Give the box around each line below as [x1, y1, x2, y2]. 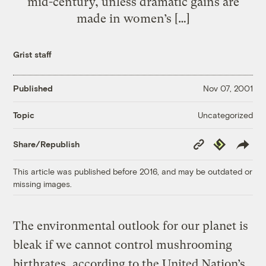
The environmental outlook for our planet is [13, 218, 249, 233]
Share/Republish [13, 139, 80, 150]
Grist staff [13, 49, 52, 59]
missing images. [13, 178, 72, 189]
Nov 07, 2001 [202, 83, 253, 94]
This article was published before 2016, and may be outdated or [13, 166, 253, 176]
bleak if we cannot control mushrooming [13, 237, 233, 252]
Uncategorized [197, 109, 253, 120]
